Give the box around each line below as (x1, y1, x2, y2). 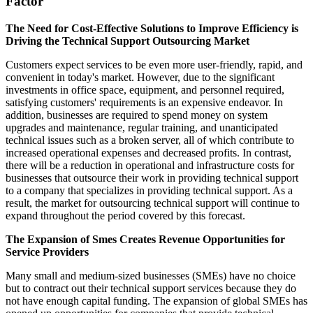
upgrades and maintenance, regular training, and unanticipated (6, 122, 278, 134)
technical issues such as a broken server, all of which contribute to (6, 134, 294, 147)
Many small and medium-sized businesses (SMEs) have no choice (6, 270, 296, 282)
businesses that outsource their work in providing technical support (6, 172, 298, 184)
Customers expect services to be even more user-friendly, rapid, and (6, 59, 303, 71)
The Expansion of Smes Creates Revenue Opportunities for (6, 233, 285, 246)
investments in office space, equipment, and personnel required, (6, 84, 284, 96)
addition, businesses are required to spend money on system (6, 109, 268, 122)
